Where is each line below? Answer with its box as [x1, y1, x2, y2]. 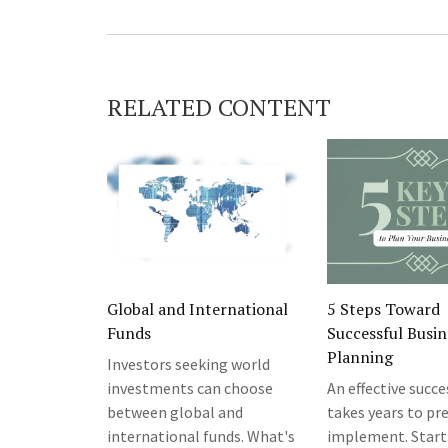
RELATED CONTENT [107, 91, 331, 124]
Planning [327, 346, 393, 369]
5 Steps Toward [327, 298, 440, 321]
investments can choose [107, 378, 273, 399]
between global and [107, 402, 243, 423]
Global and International [107, 298, 288, 321]
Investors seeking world [107, 354, 270, 375]
